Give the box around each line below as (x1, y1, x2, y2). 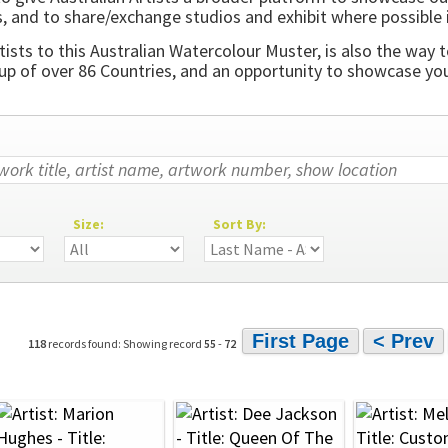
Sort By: (204, 215, 275, 233)
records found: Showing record (46, 336, 204, 351)
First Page (252, 330, 349, 352)
